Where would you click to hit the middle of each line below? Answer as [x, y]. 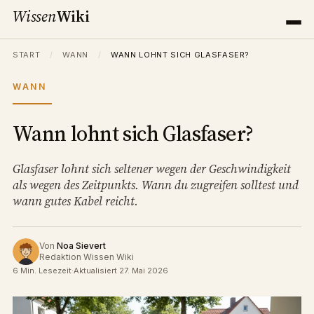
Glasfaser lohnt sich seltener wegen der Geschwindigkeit [152, 169]
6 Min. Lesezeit [42, 271]
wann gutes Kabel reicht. [75, 201]
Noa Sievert [81, 246]
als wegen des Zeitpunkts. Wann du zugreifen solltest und [156, 185]
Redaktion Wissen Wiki [87, 257]
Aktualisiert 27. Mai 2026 [121, 271]
